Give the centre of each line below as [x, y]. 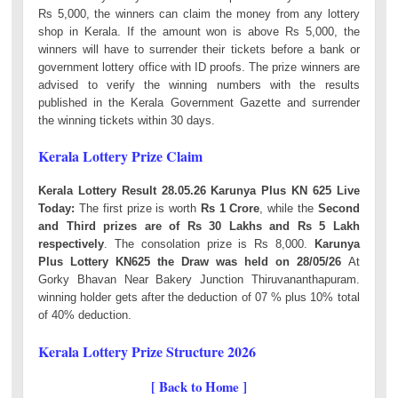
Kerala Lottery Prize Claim [121, 156]
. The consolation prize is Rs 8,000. [209, 244]
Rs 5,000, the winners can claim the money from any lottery [199, 13]
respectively [72, 244]
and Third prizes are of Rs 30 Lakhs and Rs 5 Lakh [199, 227]
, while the [289, 209]
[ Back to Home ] [199, 386]
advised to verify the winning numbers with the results [199, 84]
